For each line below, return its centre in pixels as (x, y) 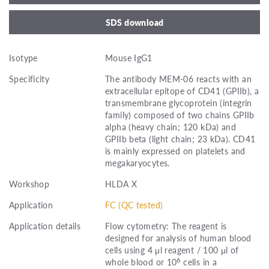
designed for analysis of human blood (178, 237)
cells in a (199, 261)
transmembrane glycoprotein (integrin (179, 102)
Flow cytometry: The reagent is (166, 225)
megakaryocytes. (138, 162)
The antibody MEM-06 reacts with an (178, 78)
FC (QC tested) (134, 204)
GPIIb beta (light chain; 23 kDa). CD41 (180, 138)
